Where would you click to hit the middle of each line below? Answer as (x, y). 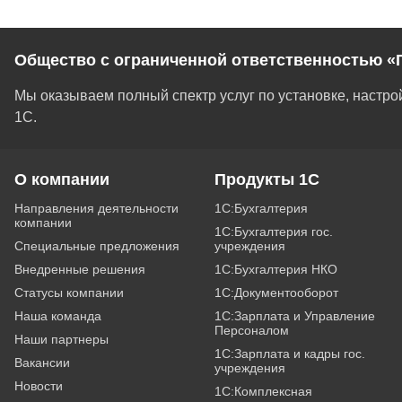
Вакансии (42, 363)
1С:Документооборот (276, 293)
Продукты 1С (267, 179)
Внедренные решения (80, 269)
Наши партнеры (61, 339)
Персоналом (251, 330)
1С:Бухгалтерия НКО (275, 269)
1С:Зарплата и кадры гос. (289, 354)
